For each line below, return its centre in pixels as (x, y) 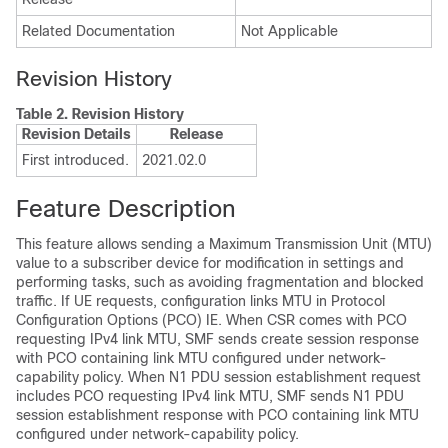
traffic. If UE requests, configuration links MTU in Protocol (200, 301)
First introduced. (75, 160)
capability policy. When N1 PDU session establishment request (218, 377)
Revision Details (76, 134)
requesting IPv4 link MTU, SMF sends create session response (217, 339)
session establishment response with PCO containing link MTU (217, 415)
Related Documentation (98, 31)
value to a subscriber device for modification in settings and (210, 263)
